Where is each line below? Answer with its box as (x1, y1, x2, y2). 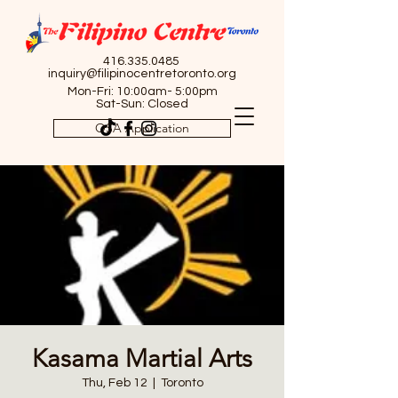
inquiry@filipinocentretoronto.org (48, 68, 236, 80)
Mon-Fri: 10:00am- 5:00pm (67, 85, 218, 98)
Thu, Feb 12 (81, 377, 147, 389)
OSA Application (95, 120, 189, 136)
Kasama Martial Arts (32, 344, 252, 373)
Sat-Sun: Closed (96, 98, 188, 110)
